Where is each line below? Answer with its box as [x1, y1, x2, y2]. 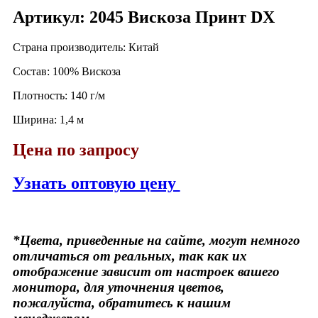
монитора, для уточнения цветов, [12, 280, 224, 295]
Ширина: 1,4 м [12, 113, 84, 126]
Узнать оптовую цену [12, 173, 180, 192]
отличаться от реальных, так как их [12, 248, 247, 264]
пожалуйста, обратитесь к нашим [12, 295, 231, 311]
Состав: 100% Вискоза [12, 65, 121, 77]
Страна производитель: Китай [12, 40, 159, 53]
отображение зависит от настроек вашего [12, 264, 280, 280]
